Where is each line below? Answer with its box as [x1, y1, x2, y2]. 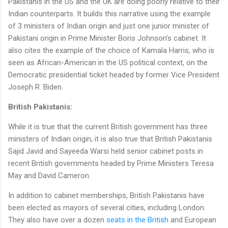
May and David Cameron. [8, 170, 93, 180]
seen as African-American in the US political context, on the [8, 58, 208, 67]
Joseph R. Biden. [8, 82, 63, 92]
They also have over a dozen [8, 215, 106, 224]
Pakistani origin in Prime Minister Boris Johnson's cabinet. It [8, 33, 206, 43]
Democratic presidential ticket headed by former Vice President [8, 70, 219, 79]
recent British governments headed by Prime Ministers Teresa [8, 158, 214, 168]
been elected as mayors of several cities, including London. [8, 203, 206, 212]
